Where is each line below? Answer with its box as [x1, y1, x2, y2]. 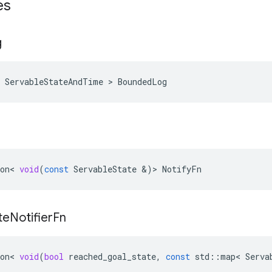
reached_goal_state [69, 251, 156, 262]
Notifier [10, 210, 53, 225]
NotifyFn [162, 163, 202, 175]
